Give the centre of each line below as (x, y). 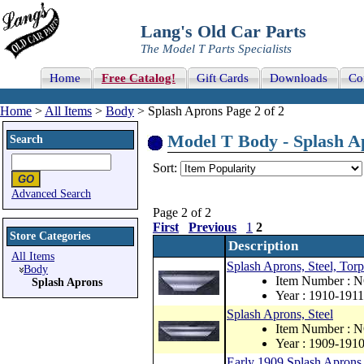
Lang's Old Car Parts (223, 31)
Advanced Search (51, 194)
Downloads (299, 78)
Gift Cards (223, 78)
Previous (212, 227)
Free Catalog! (139, 78)
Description (263, 246)
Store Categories (50, 236)
